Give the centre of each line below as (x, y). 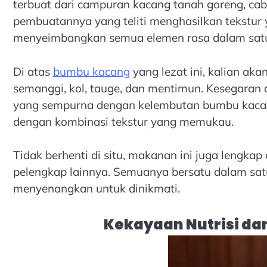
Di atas (33, 71)
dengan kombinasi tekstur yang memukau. (123, 121)
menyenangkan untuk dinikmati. (97, 189)
